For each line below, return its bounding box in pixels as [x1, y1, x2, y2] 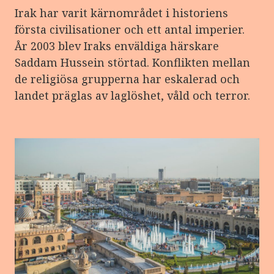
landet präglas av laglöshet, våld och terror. [15, 87, 250, 103]
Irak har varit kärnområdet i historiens [15, 5, 228, 20]
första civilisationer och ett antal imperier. [15, 21, 245, 37]
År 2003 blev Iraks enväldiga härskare [15, 38, 219, 53]
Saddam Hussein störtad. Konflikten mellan [15, 54, 250, 70]
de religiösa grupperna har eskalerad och [15, 71, 240, 86]
